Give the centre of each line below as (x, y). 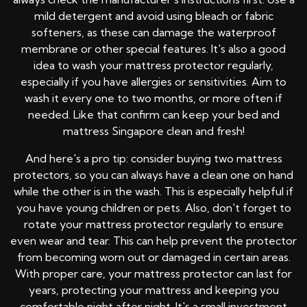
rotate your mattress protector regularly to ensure (153, 224)
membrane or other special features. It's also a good (153, 49)
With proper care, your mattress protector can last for (153, 274)
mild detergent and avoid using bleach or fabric (153, 16)
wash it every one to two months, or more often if (153, 98)
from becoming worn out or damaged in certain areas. (153, 257)
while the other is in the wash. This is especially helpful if (153, 192)
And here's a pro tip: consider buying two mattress (153, 159)
